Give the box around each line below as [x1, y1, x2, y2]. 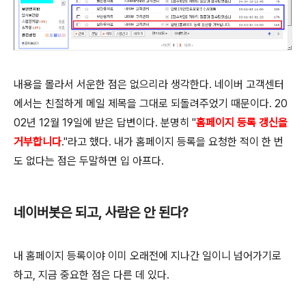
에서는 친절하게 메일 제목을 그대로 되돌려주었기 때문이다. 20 [14, 96, 288, 110]
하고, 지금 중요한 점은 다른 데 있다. [14, 268, 169, 281]
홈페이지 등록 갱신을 [196, 115, 288, 129]
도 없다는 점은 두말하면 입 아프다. [14, 154, 164, 167]
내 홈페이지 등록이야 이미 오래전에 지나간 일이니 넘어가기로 [14, 249, 281, 262]
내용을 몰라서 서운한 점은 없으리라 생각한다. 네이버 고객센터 [14, 77, 284, 91]
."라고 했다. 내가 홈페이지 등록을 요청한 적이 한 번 [61, 135, 283, 148]
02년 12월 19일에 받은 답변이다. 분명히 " [14, 115, 196, 129]
